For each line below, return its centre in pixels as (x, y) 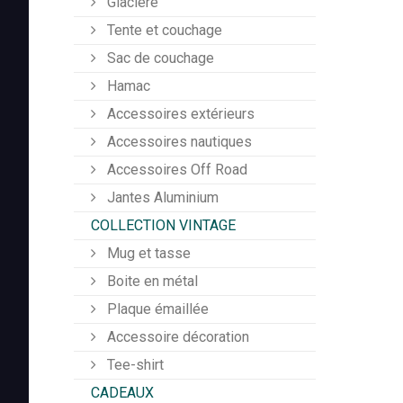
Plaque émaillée (156, 309)
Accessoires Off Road (175, 170)
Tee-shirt (134, 365)
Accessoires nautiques (178, 142)
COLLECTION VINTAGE (163, 226)
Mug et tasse (147, 254)
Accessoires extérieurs (179, 114)
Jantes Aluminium (161, 198)
